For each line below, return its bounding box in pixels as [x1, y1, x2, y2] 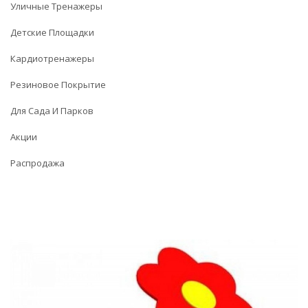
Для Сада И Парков [10, 104, 93, 117]
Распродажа [10, 157, 65, 169]
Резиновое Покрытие [10, 78, 106, 91]
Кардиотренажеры [10, 52, 94, 65]
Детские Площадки [10, 26, 94, 38]
